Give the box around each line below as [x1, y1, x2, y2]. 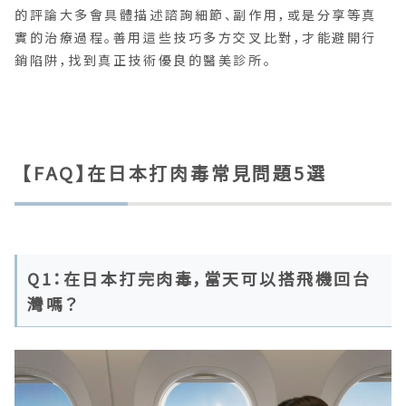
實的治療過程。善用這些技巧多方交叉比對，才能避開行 [14, 28, 377, 47]
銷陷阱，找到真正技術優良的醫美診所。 [14, 51, 273, 70]
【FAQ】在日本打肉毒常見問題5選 [22, 159, 327, 187]
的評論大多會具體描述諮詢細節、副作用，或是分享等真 [14, 5, 377, 24]
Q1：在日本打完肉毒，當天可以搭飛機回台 [27, 266, 372, 291]
